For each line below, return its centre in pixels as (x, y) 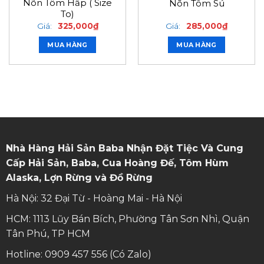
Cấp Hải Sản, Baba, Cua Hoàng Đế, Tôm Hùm (117, 163)
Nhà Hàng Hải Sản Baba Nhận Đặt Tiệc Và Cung (124, 148)
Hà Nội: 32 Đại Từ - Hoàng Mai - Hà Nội (94, 199)
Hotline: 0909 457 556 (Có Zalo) (78, 255)
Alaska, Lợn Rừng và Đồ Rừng (79, 178)
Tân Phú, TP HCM (48, 234)
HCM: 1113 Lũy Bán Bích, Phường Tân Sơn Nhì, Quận (127, 219)
